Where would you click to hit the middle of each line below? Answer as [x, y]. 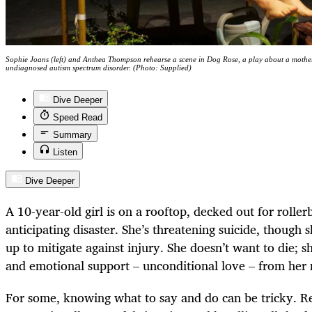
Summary [72, 134]
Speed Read [78, 117]
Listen [65, 152]
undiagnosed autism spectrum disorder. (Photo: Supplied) [99, 67]
